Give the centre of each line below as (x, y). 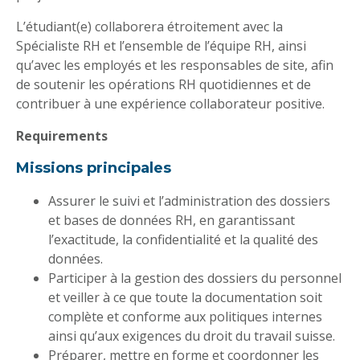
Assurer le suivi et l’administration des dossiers (189, 201)
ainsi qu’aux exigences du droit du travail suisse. (192, 336)
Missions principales (94, 168)
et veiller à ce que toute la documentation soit (185, 298)
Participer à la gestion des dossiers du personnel (195, 278)
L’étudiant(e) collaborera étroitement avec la (149, 27)
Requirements (62, 136)
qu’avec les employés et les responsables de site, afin (175, 65)
